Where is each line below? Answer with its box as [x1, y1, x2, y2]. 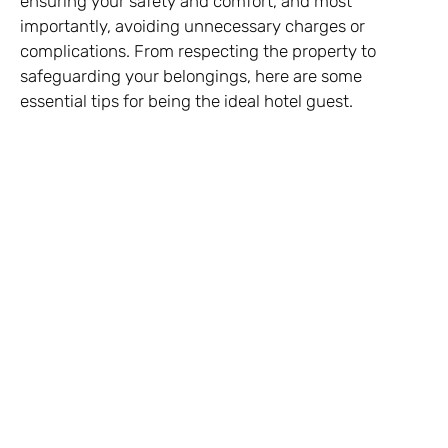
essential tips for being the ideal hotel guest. [20, 91, 353, 111]
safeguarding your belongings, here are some [20, 66, 362, 86]
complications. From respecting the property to [20, 41, 376, 61]
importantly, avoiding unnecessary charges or [20, 16, 365, 36]
